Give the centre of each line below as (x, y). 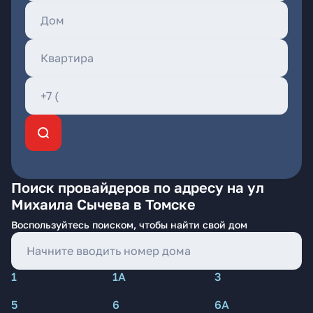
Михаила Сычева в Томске (103, 204)
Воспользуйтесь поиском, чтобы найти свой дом (129, 225)
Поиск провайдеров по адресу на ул (138, 187)
